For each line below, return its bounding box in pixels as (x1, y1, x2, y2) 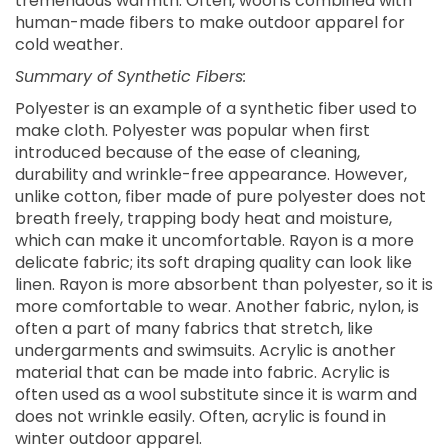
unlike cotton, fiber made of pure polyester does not (15, 185, 426, 208)
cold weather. (15, 33, 123, 56)
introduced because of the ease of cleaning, (15, 141, 360, 164)
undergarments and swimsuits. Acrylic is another (15, 339, 396, 362)
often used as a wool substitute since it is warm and (15, 383, 417, 406)
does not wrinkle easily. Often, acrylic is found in (15, 405, 386, 428)
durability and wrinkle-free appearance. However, (15, 163, 407, 186)
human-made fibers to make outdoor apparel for (15, 11, 405, 34)
